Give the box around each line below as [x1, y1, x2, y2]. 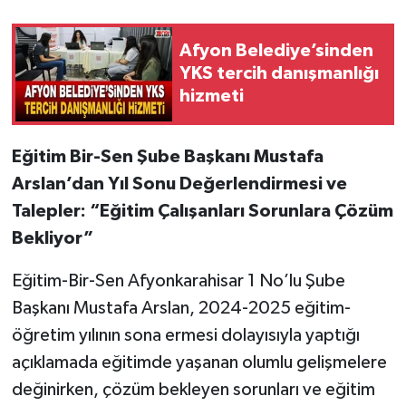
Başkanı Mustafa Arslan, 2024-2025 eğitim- [11, 298, 351, 317]
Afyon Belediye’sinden [179, 42, 373, 61]
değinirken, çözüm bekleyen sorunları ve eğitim [11, 380, 375, 399]
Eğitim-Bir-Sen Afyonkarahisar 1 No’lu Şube [11, 271, 345, 290]
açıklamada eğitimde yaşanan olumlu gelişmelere [11, 353, 387, 372]
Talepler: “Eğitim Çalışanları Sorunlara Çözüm [11, 201, 393, 220]
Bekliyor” [11, 228, 93, 247]
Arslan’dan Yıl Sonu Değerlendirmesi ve [11, 174, 347, 193]
